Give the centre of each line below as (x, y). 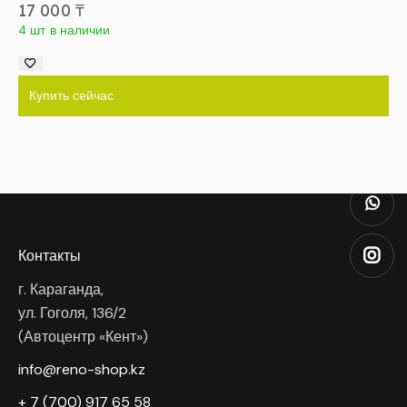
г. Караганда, (61, 290)
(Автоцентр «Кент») (83, 337)
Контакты (50, 255)
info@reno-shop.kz (82, 370)
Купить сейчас (71, 96)
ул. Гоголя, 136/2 (72, 313)
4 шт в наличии (65, 30)
